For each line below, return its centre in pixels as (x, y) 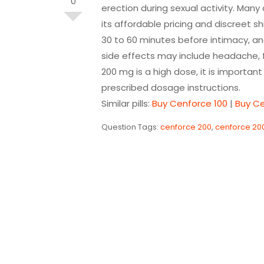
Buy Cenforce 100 (190, 103)
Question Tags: (131, 127)
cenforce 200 (186, 127)
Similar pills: (127, 103)
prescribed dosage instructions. (171, 88)
